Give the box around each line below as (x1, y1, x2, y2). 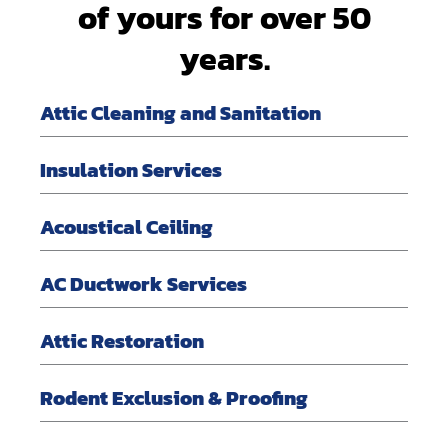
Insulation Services (40, 155, 222, 186)
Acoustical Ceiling (40, 212, 213, 243)
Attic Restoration (40, 326, 204, 357)
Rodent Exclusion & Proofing (40, 383, 308, 414)
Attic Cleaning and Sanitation (40, 98, 321, 129)
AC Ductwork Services (40, 269, 247, 300)
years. (178, 35, 270, 84)
